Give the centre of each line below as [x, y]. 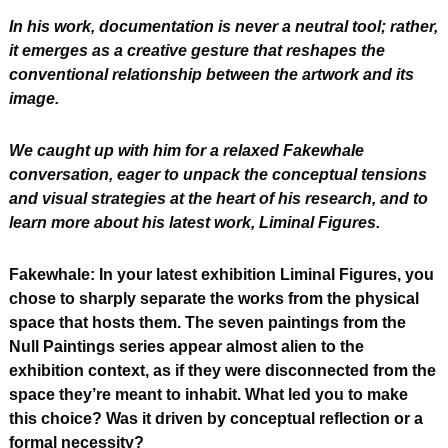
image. [36, 99]
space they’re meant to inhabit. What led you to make [208, 395]
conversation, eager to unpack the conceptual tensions [218, 175]
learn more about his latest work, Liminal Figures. [194, 223]
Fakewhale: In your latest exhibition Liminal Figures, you [221, 275]
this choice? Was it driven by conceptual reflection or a [216, 419]
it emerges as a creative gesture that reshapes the [197, 51]
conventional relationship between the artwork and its [211, 75]
